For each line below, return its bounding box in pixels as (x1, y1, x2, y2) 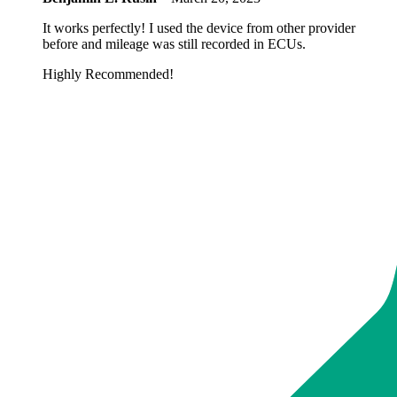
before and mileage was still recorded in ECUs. (43, 35, 306, 51)
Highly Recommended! (43, 66, 174, 82)
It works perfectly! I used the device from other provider (43, 19, 355, 35)
